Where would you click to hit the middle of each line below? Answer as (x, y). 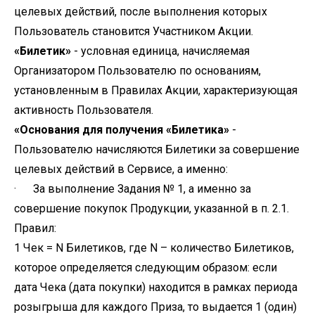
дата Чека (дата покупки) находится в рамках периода (156, 287)
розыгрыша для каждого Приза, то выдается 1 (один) (155, 307)
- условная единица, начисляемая (160, 51)
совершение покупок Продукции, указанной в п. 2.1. (152, 208)
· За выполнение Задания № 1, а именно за (133, 189)
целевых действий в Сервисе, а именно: (121, 169)
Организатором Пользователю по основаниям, (137, 71)
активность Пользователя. (84, 110)
